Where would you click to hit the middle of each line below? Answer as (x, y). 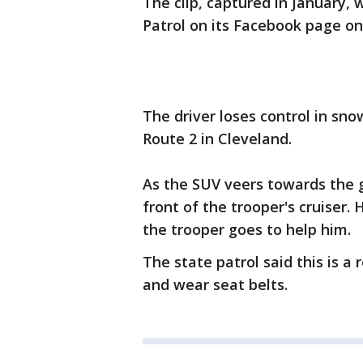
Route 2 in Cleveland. (217, 139)
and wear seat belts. (215, 285)
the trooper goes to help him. (247, 230)
